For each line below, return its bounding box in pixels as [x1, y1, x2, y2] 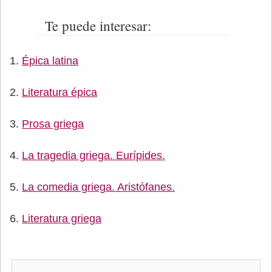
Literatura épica [22, 86, 97, 98]
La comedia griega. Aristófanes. [22, 181, 175, 193]
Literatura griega [22, 212, 101, 225]
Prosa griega [22, 118, 84, 130]
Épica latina [22, 55, 78, 67]
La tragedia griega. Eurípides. [22, 149, 165, 161]
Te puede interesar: [44, 16, 151, 35]
